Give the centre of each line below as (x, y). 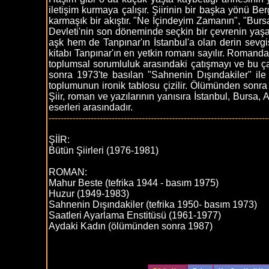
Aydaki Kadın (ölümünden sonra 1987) (131, 226)
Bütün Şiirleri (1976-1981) (104, 150)
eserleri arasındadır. (91, 107)
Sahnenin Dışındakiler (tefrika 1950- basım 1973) (153, 204)
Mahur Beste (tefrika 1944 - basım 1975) (134, 183)
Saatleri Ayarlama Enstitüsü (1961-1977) (135, 215)
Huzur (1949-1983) (89, 194)
